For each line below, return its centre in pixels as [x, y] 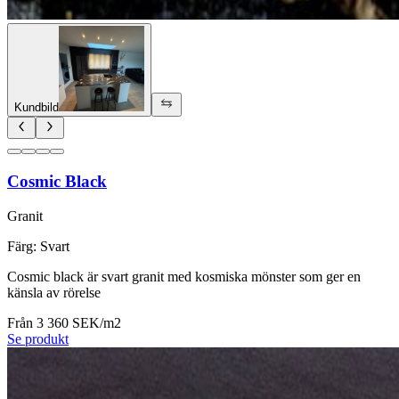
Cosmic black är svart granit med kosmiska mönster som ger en [184, 276]
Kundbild [37, 108]
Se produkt [38, 338]
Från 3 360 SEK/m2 [64, 322]
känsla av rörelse [54, 292]
